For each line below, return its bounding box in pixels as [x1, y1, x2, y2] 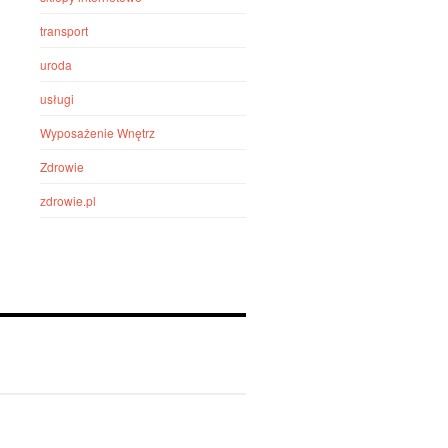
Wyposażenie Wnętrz [40, 124, 156, 141]
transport [40, 22, 89, 39]
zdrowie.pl [40, 192, 97, 209]
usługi [40, 90, 75, 107]
